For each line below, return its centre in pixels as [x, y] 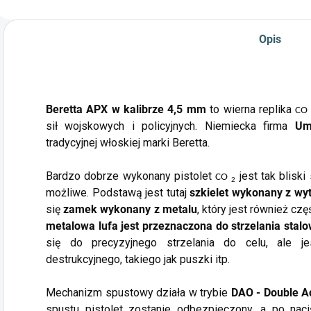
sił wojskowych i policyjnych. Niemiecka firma [170, 126]
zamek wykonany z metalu [130, 210]
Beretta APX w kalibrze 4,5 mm [126, 110]
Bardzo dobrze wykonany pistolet [131, 176]
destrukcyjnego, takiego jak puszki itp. [138, 260]
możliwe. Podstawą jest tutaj [118, 193]
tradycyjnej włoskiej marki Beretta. [128, 143]
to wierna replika [251, 110]
